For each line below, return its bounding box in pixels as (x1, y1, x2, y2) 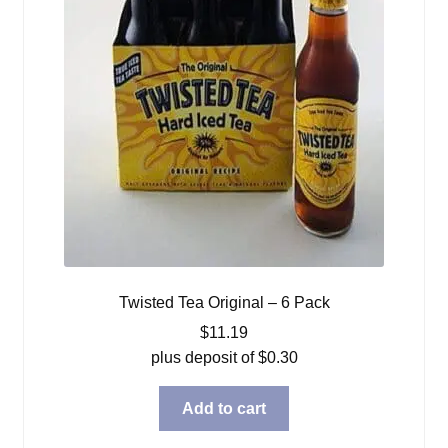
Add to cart (182, 399, 266, 417)
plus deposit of (150, 348, 258, 366)
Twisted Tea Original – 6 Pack (118, 293, 330, 311)
